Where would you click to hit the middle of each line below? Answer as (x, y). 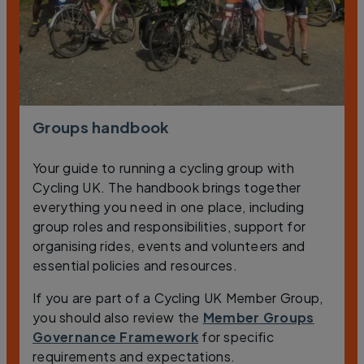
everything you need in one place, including (169, 207)
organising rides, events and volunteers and (169, 246)
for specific (236, 337)
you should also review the (118, 318)
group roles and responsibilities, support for (169, 227)
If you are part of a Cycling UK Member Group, (178, 298)
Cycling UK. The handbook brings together (167, 188)
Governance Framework (116, 337)
